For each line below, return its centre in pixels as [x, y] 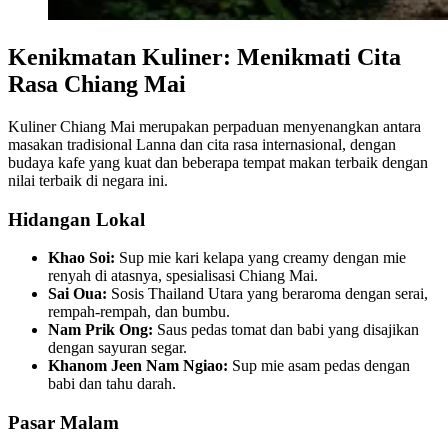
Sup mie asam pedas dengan [319, 366]
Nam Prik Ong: [100, 330]
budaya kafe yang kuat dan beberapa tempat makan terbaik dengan [218, 162]
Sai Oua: [77, 294]
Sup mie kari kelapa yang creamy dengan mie [260, 258]
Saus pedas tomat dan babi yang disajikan [286, 330]
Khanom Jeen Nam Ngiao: [138, 366]
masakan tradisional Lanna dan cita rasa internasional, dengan [202, 144]
